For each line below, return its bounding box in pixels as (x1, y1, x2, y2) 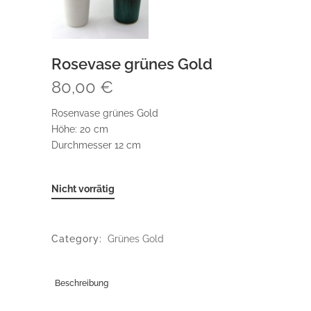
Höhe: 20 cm (51, 123, 108, 135)
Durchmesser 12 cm (51, 139, 141, 151)
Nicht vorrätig (51, 183, 115, 194)
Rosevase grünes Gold (51, 54, 212, 73)
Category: (51, 233, 106, 244)
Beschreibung (55, 278, 108, 288)
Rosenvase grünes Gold (51, 107, 158, 119)
